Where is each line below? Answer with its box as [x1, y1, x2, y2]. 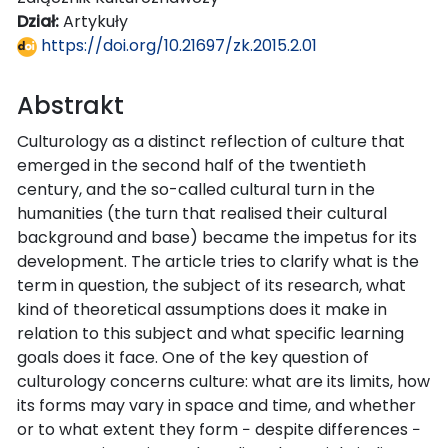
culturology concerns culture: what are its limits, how [17, 369, 430, 393]
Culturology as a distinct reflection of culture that [17, 129, 405, 153]
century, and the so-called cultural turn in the [17, 177, 375, 201]
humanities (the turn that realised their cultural [17, 201, 387, 225]
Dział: [17, 9, 63, 33]
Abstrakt [17, 88, 124, 122]
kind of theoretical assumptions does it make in [17, 297, 387, 321]
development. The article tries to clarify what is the [17, 249, 419, 273]
